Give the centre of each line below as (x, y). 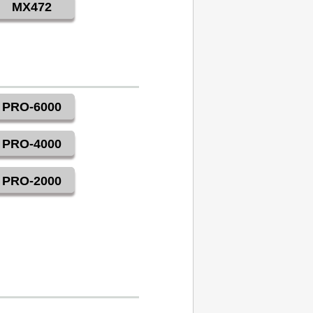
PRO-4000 (32, 144)
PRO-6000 (32, 107)
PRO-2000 (32, 181)
